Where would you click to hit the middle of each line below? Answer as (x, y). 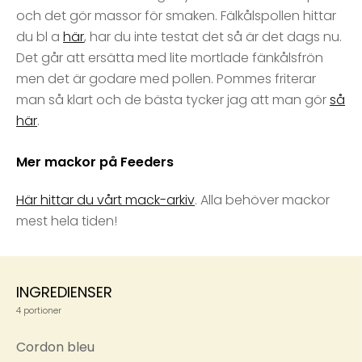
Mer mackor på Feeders (95, 162)
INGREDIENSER (64, 293)
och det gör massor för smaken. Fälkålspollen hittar (176, 16)
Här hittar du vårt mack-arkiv (105, 200)
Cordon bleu (55, 347)
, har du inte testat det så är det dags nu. (213, 37)
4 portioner (39, 311)
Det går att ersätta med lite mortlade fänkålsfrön (170, 58)
